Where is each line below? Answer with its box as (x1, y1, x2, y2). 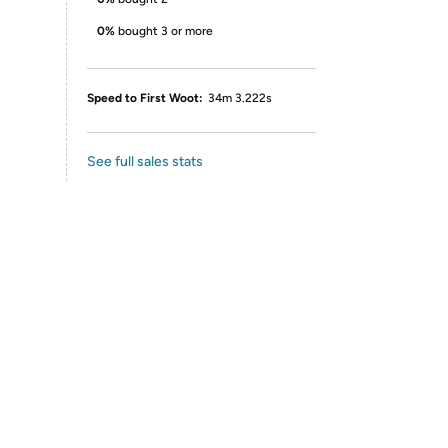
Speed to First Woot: (87, 91, 203, 105)
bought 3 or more (118, 24, 213, 38)
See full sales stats (87, 153, 203, 170)
